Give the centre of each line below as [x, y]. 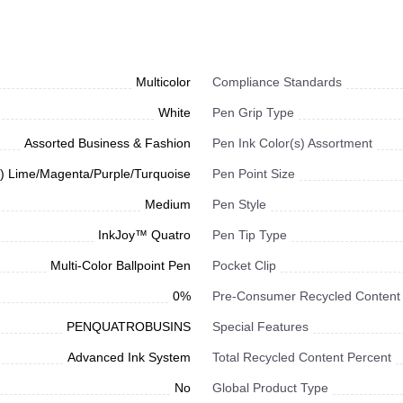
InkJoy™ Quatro [144, 235]
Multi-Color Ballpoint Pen [121, 266]
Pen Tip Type [250, 235]
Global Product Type [270, 388]
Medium [168, 205]
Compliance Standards [277, 82]
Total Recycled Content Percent [302, 358]
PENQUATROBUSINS [129, 327]
